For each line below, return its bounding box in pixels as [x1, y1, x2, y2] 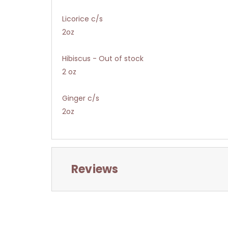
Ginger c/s [62, 93, 99, 103]
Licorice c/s [62, 13, 103, 24]
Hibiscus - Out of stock [62, 53, 144, 64]
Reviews [71, 161, 119, 177]
